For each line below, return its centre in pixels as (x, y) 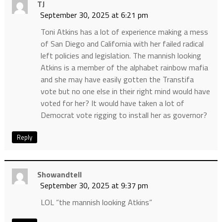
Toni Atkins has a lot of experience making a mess (124, 31)
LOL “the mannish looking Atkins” (96, 202)
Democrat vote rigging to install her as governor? (124, 115)
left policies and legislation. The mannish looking (121, 55)
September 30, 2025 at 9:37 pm (94, 185)
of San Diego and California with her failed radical (122, 43)
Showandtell (59, 174)
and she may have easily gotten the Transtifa (117, 79)
